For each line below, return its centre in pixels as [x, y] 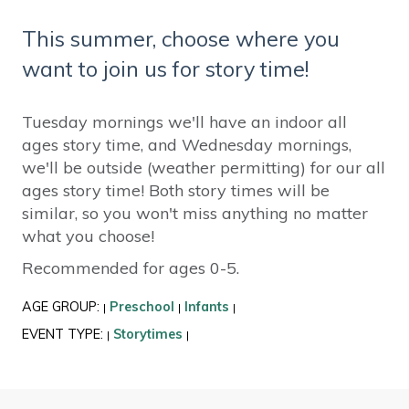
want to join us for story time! [165, 68]
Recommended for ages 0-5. [132, 268]
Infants [206, 307]
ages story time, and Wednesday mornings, [186, 145]
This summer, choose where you [180, 38]
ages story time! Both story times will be [175, 191]
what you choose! [88, 236]
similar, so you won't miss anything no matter [194, 214]
